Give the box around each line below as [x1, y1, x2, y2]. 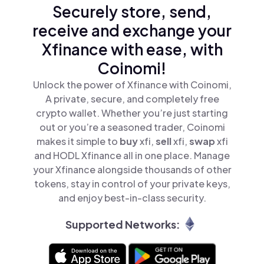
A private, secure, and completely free [45, 93, 219, 105]
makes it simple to [36, 135, 120, 148]
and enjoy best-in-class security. [58, 192, 206, 204]
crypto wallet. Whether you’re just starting [36, 107, 228, 120]
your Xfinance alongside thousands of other [32, 163, 232, 176]
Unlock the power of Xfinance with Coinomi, [32, 78, 232, 91]
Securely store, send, [52, 2, 212, 22]
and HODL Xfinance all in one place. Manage [34, 149, 230, 162]
